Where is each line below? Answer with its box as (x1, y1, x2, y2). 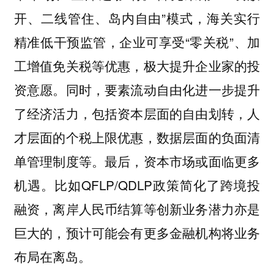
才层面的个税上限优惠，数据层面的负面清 (13, 128, 261, 147)
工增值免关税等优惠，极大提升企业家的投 (13, 56, 261, 75)
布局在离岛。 (13, 247, 91, 266)
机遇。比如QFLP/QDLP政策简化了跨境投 (13, 176, 261, 194)
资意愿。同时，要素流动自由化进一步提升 (13, 80, 261, 99)
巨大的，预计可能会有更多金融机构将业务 (13, 223, 261, 242)
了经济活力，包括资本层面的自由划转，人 (13, 104, 261, 123)
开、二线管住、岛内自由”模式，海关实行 (13, 9, 261, 28)
